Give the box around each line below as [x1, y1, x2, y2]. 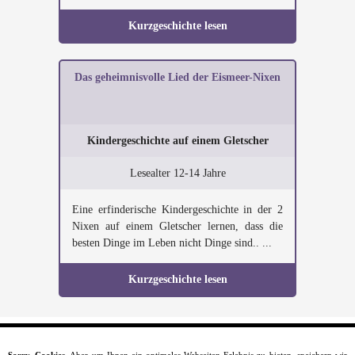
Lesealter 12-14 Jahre [129, 167, 226, 179]
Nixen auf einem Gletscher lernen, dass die [72, 220, 283, 232]
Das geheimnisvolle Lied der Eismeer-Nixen [74, 71, 281, 83]
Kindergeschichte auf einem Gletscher [86, 135, 269, 147]
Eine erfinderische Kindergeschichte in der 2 [72, 204, 283, 216]
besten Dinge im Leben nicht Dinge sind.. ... [72, 237, 272, 249]
